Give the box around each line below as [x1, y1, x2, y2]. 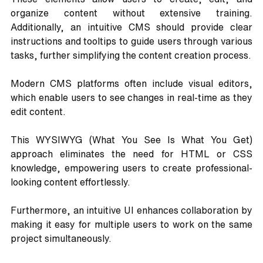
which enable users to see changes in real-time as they [11, 93, 252, 103]
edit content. [11, 107, 68, 117]
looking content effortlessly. [11, 177, 130, 187]
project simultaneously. [11, 234, 114, 244]
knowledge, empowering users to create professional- [11, 163, 252, 173]
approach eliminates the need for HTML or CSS [11, 149, 252, 159]
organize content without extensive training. [11, 8, 252, 18]
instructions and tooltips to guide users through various [11, 36, 252, 46]
